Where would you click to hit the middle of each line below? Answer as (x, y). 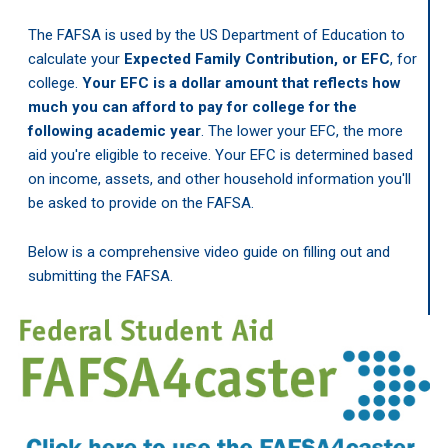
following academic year (114, 130)
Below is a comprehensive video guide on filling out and (208, 251)
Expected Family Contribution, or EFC (256, 58)
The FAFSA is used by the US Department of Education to (216, 34)
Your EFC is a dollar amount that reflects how (241, 82)
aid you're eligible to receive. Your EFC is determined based (220, 154)
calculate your (75, 58)
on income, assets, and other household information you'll (219, 178)
